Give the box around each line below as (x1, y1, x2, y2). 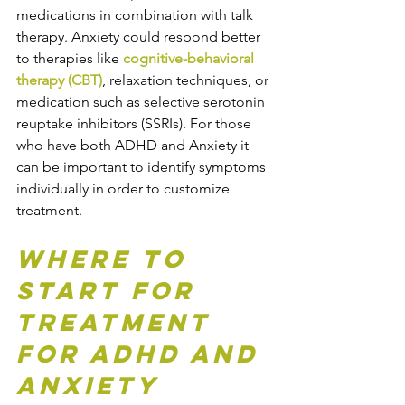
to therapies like (16, 49, 123, 67)
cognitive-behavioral (123, 49, 258, 67)
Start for (16, 274, 206, 306)
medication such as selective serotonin (16, 92, 268, 110)
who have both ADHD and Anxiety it (16, 136, 252, 154)
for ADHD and (16, 337, 269, 369)
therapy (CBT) (16, 71, 102, 89)
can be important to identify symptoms (16, 157, 269, 175)
